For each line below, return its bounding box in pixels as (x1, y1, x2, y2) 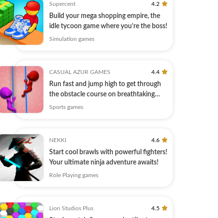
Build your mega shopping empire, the (49, 13, 160, 20)
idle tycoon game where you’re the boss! (49, 23, 167, 30)
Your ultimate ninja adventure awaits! (49, 159, 159, 166)
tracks (49, 101, 67, 109)
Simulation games (49, 36, 94, 42)
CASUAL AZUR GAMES (49, 69, 110, 75)
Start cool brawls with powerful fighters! (49, 149, 167, 156)
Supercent (49, 1, 75, 7)
